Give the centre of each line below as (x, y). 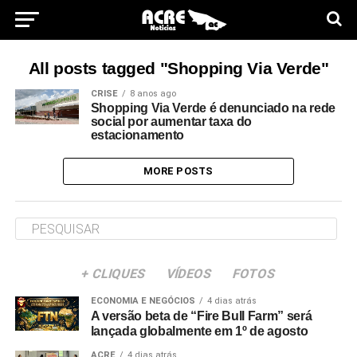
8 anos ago (153, 94)
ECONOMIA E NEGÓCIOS (143, 301)
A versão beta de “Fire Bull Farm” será (201, 316)
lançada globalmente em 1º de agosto (199, 331)
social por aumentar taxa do (171, 122)
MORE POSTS (178, 171)
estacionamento (137, 135)
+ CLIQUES (114, 274)
